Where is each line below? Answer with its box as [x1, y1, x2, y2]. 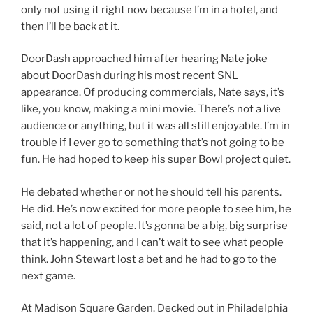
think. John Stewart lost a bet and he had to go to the [21, 252, 277, 265]
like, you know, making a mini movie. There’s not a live [21, 103, 281, 116]
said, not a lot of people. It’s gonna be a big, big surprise [21, 219, 288, 232]
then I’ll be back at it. [21, 20, 119, 33]
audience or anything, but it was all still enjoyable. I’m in [21, 119, 290, 133]
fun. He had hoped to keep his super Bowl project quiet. [21, 153, 291, 166]
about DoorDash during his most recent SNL [21, 69, 238, 82]
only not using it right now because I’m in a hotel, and [21, 3, 278, 16]
